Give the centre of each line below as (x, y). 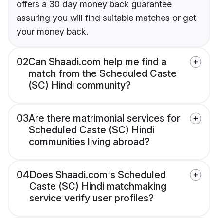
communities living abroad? (89, 142)
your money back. (52, 32)
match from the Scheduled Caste (102, 74)
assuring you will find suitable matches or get (106, 18)
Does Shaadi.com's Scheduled (98, 175)
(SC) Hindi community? (80, 85)
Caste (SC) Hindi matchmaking (98, 187)
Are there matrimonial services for (104, 118)
